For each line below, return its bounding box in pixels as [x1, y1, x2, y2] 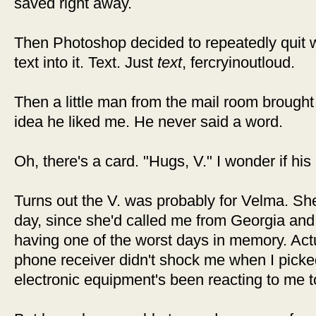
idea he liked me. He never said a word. [14, 113, 283, 130]
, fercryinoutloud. [182, 54, 295, 71]
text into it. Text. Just [14, 54, 157, 71]
